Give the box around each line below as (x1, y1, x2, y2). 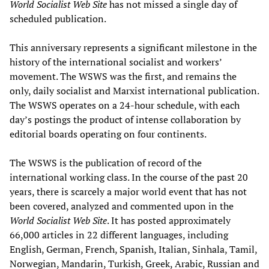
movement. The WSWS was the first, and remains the (10, 69, 237, 83)
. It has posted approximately (107, 213, 231, 227)
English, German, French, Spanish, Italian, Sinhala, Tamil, (10, 242, 257, 256)
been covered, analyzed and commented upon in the (10, 199, 234, 213)
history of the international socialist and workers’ (10, 55, 222, 68)
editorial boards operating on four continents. (10, 127, 207, 141)
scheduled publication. (10, 11, 106, 25)
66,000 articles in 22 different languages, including (10, 228, 228, 241)
